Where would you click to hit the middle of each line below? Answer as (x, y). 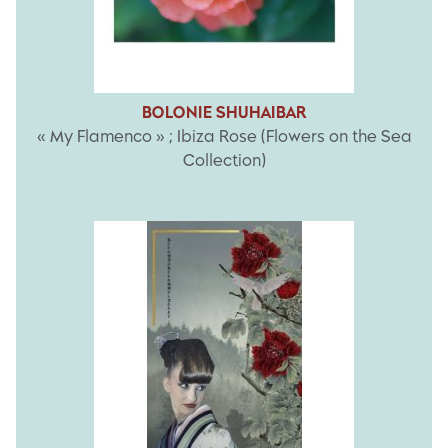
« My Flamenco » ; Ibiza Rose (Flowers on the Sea (224, 137)
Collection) (224, 161)
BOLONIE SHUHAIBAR (224, 113)
